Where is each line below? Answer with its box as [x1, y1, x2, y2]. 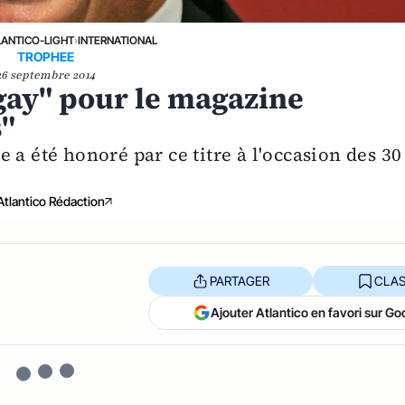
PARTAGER [209, 272, 269, 288]
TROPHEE [16, 49, 74, 64]
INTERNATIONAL [78, 33, 158, 47]
